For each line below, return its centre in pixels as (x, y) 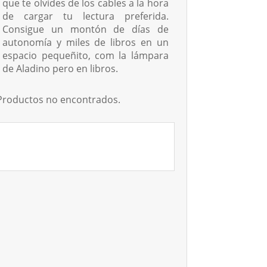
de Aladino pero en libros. (60, 68)
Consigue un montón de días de (86, 29)
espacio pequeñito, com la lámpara (86, 55)
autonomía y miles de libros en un (86, 42)
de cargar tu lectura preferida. (86, 16)
